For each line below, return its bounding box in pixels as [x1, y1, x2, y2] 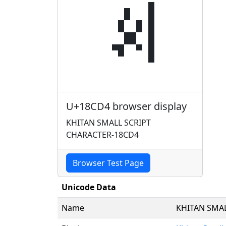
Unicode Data [62, 181, 116, 193]
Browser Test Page [73, 157, 144, 168]
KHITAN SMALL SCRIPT [66, 117, 151, 128]
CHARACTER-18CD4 [66, 129, 139, 140]
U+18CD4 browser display [66, 99, 187, 113]
